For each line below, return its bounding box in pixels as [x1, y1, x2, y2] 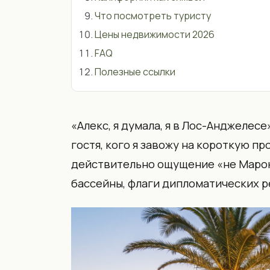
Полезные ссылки [95, 65, 175, 78]
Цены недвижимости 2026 [95, 28, 215, 41]
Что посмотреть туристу [95, 9, 211, 22]
